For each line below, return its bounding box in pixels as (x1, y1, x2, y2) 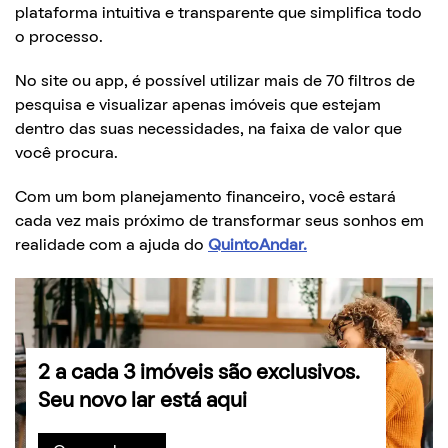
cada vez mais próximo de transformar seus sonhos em (15, 214, 424, 229)
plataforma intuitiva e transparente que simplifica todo (15, 6, 422, 21)
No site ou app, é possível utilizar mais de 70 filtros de (15, 74, 415, 89)
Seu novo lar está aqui (38, 391, 247, 411)
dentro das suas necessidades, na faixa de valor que (15, 122, 402, 137)
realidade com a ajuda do (15, 238, 208, 253)
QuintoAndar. (208, 238, 307, 253)
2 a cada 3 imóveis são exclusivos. (38, 363, 360, 383)
